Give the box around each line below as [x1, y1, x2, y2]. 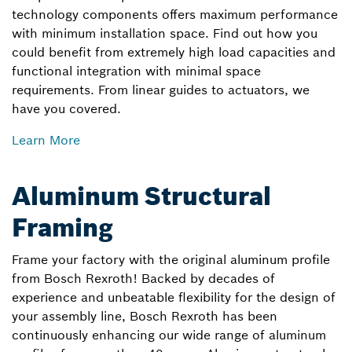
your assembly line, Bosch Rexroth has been [12, 307, 277, 324]
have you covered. [12, 100, 121, 116]
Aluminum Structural [12, 180, 271, 212]
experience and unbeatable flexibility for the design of [12, 288, 335, 305]
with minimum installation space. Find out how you [12, 24, 317, 41]
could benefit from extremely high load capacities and [12, 43, 335, 60]
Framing [12, 211, 113, 244]
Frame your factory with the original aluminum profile [12, 251, 330, 267]
